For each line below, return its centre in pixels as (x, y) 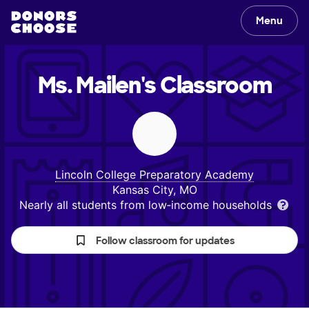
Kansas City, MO (154, 190)
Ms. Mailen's (97, 86)
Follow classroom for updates (165, 241)
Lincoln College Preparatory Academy (154, 175)
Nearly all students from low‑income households (147, 205)
